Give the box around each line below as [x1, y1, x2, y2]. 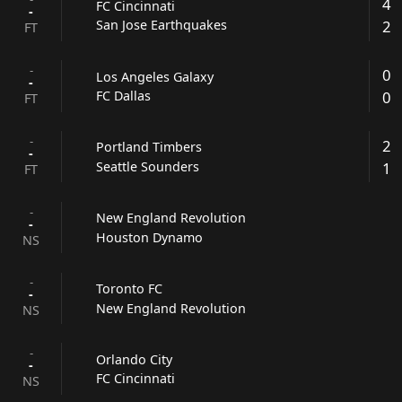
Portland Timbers [96, 138, 203, 156]
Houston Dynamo [96, 228, 204, 246]
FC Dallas [96, 87, 152, 105]
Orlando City [96, 350, 173, 368]
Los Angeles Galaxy [96, 67, 214, 85]
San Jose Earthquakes [96, 16, 228, 34]
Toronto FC [96, 280, 163, 298]
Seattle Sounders [96, 157, 200, 175]
